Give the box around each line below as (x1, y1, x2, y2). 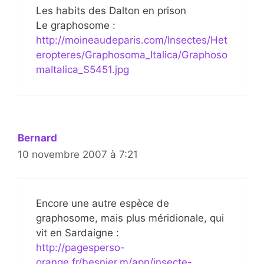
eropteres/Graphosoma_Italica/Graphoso (36, 48, 227, 61)
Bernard (18, 131, 57, 144)
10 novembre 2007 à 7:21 (18, 148, 138, 160)
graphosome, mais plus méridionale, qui (36, 212, 224, 225)
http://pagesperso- (36, 242, 125, 254)
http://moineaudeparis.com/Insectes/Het (36, 34, 227, 46)
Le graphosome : (36, 19, 115, 31)
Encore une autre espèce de (36, 197, 169, 210)
